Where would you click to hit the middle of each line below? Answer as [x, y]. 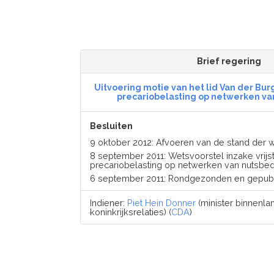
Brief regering [229, 61]
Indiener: [108, 203]
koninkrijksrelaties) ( [130, 212]
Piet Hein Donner [161, 203]
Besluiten [111, 126]
